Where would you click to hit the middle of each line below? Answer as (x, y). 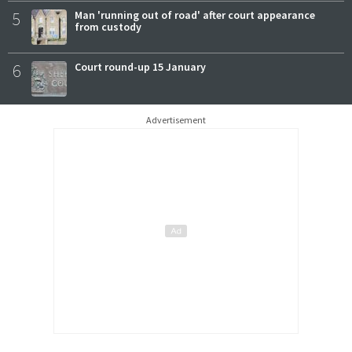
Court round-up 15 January (140, 66)
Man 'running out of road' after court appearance (195, 15)
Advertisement (176, 119)
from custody (108, 26)
